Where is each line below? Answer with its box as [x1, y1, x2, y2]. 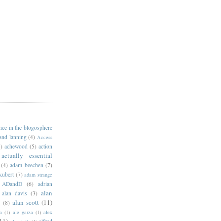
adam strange [24, 171, 53, 178]
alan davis [2, 189, 28, 197]
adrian [38, 180, 52, 187]
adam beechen [10, 161, 43, 169]
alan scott [12, 197, 39, 207]
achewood [4, 142, 28, 150]
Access [37, 133, 52, 141]
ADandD [2, 180, 22, 187]
